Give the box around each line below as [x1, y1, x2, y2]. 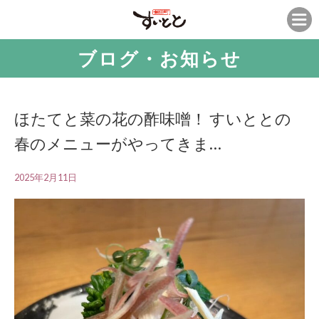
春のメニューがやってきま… [14, 134, 221, 153]
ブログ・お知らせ [78, 48, 241, 69]
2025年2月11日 [14, 172, 77, 183]
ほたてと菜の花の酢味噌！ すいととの [14, 109, 291, 128]
